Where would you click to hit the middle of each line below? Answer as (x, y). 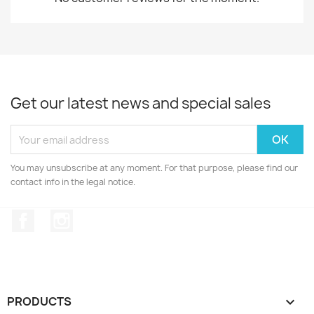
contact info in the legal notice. (73, 182)
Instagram (100, 217)
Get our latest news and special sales (141, 103)
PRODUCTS (39, 301)
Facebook (60, 217)
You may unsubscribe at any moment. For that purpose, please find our (154, 168)
